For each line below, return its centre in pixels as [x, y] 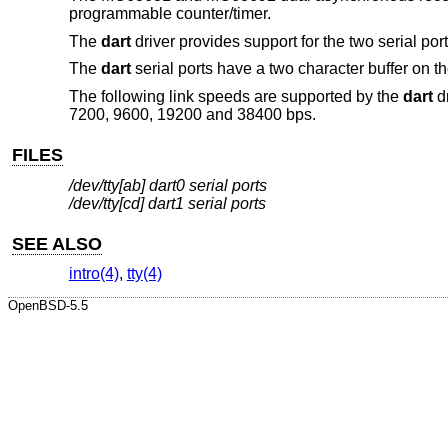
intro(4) [93, 274]
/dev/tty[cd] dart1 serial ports [167, 203]
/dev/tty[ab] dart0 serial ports [167, 185]
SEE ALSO [57, 243]
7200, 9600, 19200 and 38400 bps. [192, 114]
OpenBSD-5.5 [48, 305]
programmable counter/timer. [169, 14]
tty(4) [144, 274]
